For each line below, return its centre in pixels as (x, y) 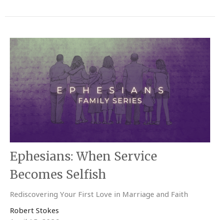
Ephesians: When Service (83, 156)
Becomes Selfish (58, 174)
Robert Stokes (34, 210)
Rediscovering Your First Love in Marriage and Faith (99, 194)
